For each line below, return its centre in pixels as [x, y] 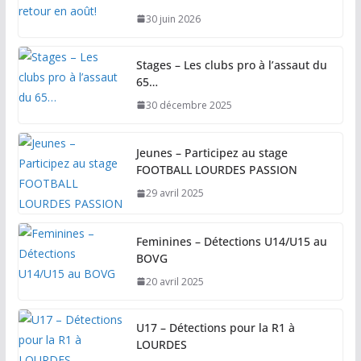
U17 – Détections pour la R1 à [215, 327]
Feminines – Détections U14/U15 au [231, 241]
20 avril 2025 [174, 281]
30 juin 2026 [173, 19]
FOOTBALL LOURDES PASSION [216, 170]
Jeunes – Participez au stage [212, 153]
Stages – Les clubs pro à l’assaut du [231, 64]
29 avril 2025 [174, 193]
